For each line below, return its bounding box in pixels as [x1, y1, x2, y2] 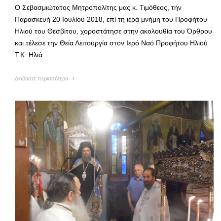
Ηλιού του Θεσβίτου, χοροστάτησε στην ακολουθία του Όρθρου [15, 27, 212, 35]
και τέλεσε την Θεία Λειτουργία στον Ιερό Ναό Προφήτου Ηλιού [15, 38, 208, 47]
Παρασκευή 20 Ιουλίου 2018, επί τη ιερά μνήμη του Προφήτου [15, 15, 207, 23]
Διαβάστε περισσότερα [15, 75, 70, 81]
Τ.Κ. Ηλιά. [15, 50, 44, 59]
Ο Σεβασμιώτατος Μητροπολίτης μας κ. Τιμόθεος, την [15, 3, 182, 11]
